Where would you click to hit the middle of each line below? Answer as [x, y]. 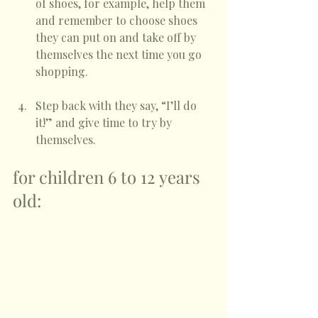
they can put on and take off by [117, 37]
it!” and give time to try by [105, 122]
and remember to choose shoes [118, 20]
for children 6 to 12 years [109, 176]
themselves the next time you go [120, 54]
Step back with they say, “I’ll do [117, 105]
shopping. [63, 71]
